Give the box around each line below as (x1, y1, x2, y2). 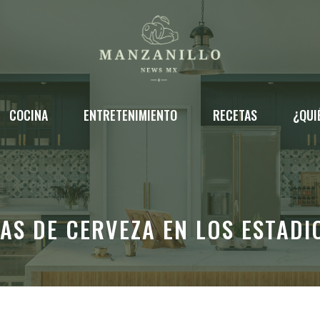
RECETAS (212, 106, 257, 125)
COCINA (9, 106, 48, 125)
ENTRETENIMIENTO (83, 106, 177, 125)
